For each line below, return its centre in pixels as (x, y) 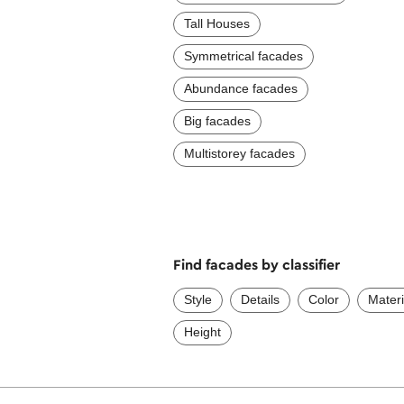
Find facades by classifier (257, 264)
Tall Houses (217, 23)
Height (202, 332)
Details (260, 300)
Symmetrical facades (243, 55)
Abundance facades (241, 88)
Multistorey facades (239, 153)
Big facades (217, 120)
